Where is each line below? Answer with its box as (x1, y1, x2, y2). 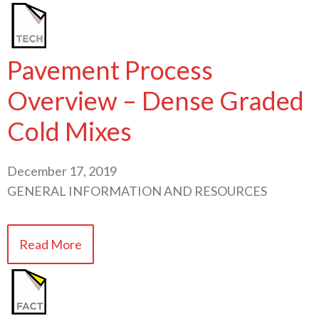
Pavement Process (7, 53, 213, 85)
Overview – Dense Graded (7, 84, 304, 116)
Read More (19, 236, 82, 253)
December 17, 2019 (7, 162, 117, 179)
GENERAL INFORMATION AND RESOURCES (7, 182, 267, 199)
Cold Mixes (7, 115, 132, 147)
